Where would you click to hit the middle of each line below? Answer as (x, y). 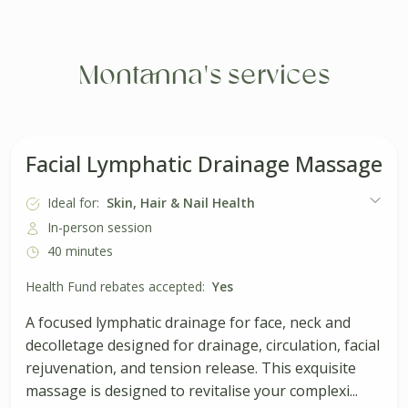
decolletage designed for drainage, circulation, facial (203, 346)
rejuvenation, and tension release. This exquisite (191, 368)
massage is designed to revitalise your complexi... (192, 391)
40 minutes (80, 250)
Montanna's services (204, 76)
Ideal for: (73, 203)
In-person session (100, 227)
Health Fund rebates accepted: (115, 287)
